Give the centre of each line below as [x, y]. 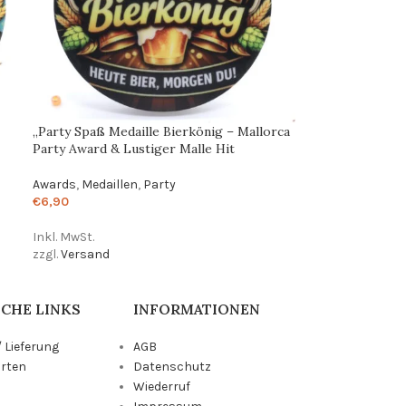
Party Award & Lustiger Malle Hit [134, 148]
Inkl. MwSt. [64, 237]
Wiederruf [162, 386]
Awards [55, 184]
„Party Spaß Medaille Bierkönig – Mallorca [162, 131]
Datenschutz [173, 366]
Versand [86, 254]
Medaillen [110, 184]
